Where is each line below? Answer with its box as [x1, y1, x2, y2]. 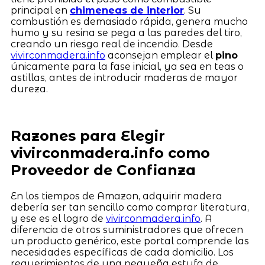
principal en [10, 4, 70, 16]
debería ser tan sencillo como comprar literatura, [10, 201, 249, 213]
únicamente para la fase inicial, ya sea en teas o [10, 60, 244, 72]
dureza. [10, 83, 48, 95]
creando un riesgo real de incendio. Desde [10, 38, 213, 50]
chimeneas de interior [69, 4, 184, 16]
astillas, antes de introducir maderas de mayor [10, 72, 238, 83]
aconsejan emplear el [105, 49, 215, 61]
